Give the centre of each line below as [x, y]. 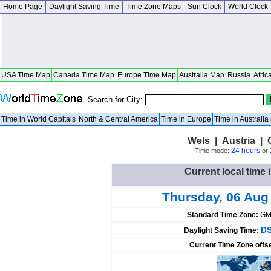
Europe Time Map [147, 75]
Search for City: [116, 100]
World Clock [248, 7]
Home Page [23, 7]
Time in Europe [186, 119]
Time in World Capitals [38, 119]
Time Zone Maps [153, 7]
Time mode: [213, 151]
